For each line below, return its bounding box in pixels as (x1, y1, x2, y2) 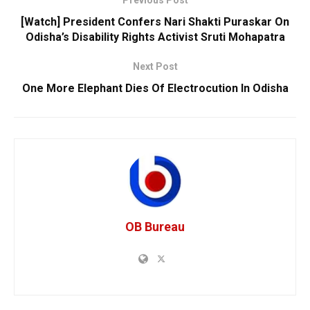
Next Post (132, 61, 178, 73)
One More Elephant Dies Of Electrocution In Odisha (21, 82, 289, 95)
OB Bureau (125, 219, 185, 235)
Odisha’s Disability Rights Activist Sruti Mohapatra (25, 30, 285, 44)
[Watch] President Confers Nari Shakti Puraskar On (21, 15, 289, 29)
